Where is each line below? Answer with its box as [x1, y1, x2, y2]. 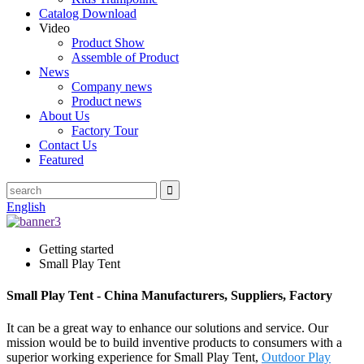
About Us [39, 109, 89, 123]
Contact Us [39, 138, 97, 152]
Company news [71, 80, 152, 93]
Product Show [71, 36, 145, 50]
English [6, 200, 45, 214]
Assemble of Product [71, 50, 179, 64]
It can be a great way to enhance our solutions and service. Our [6, 320, 328, 335]
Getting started [39, 242, 114, 256]
